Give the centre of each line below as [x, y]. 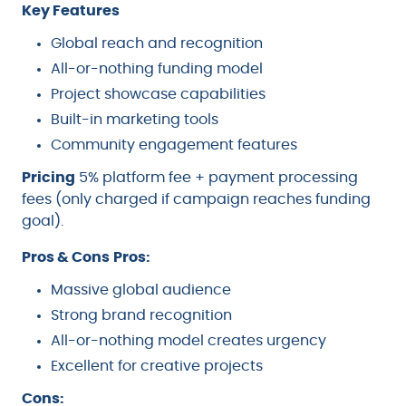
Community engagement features [174, 145]
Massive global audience [141, 290]
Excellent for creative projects [157, 366]
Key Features [71, 10]
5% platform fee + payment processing [217, 177]
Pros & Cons [66, 257]
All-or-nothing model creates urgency [188, 340]
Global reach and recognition [157, 43]
